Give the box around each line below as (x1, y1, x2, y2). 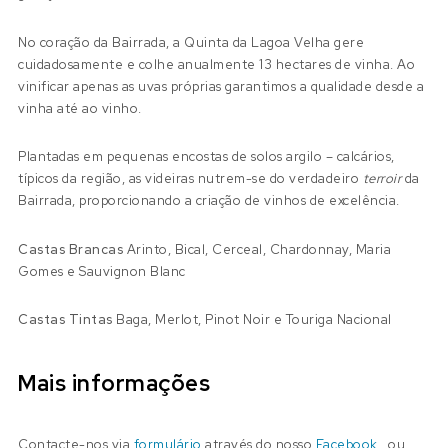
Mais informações (18, 368, 211, 398)
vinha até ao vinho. (18, 99, 142, 117)
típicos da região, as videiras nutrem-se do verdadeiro (18, 170, 363, 188)
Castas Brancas (18, 240, 127, 258)
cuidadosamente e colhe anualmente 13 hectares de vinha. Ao (18, 55, 416, 73)
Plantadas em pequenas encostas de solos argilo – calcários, (18, 148, 395, 166)
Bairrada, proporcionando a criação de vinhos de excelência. (18, 192, 400, 210)
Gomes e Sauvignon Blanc (18, 262, 186, 280)
